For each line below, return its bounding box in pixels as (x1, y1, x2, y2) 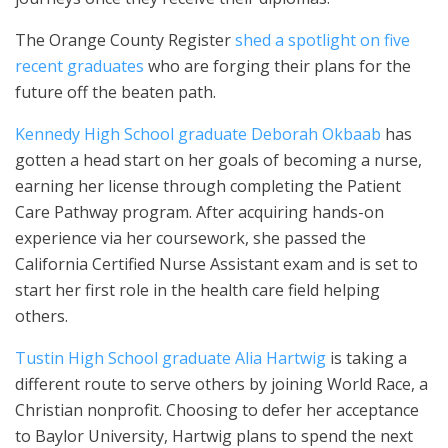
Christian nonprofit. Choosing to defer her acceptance (15, 399, 419, 421)
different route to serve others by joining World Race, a (15, 373, 428, 395)
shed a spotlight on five (235, 29, 410, 51)
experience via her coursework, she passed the (15, 227, 366, 249)
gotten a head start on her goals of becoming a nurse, (15, 149, 422, 171)
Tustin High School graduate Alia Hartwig (15, 347, 326, 369)
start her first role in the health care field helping (15, 279, 380, 301)
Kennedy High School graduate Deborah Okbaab (15, 123, 381, 145)
